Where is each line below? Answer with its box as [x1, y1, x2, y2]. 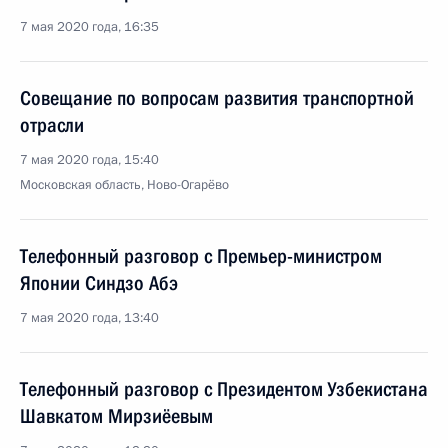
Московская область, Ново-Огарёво [20, 176, 229, 194]
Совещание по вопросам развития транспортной [20, 86, 414, 110]
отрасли [20, 113, 84, 137]
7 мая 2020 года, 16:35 [20, 18, 159, 36]
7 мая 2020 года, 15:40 [20, 151, 159, 169]
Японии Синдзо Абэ [20, 271, 178, 295]
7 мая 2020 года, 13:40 [20, 309, 159, 327]
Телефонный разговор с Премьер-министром [20, 244, 382, 268]
